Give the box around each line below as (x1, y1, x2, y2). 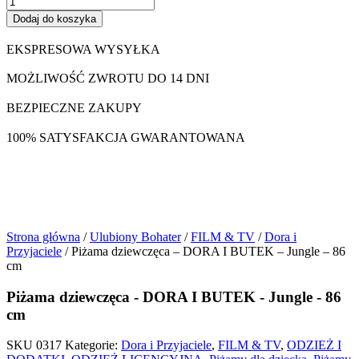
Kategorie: (65, 338, 118, 353)
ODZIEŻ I (287, 338, 341, 353)
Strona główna (6, 229, 80, 244)
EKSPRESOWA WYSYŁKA (6, 42, 160, 56)
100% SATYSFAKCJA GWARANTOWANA (6, 130, 245, 144)
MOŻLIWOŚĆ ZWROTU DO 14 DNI (6, 71, 209, 86)
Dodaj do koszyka (13, 12, 96, 25)
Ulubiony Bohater (90, 229, 181, 244)
